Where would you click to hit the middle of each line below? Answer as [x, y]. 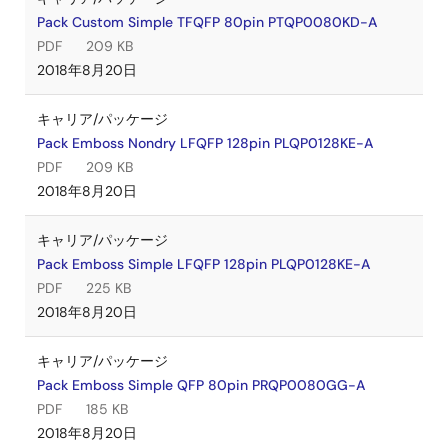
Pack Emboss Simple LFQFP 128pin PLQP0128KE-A [203, 264]
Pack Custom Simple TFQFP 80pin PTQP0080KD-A [207, 22]
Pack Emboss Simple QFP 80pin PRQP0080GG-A [201, 385]
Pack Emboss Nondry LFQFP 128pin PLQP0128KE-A [205, 143]
